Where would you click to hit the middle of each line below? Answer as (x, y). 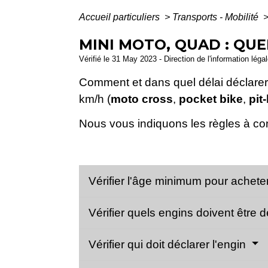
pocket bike (211, 99)
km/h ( (95, 99)
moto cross (142, 99)
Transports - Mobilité (217, 17)
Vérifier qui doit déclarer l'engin (169, 244)
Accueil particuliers (121, 17)
